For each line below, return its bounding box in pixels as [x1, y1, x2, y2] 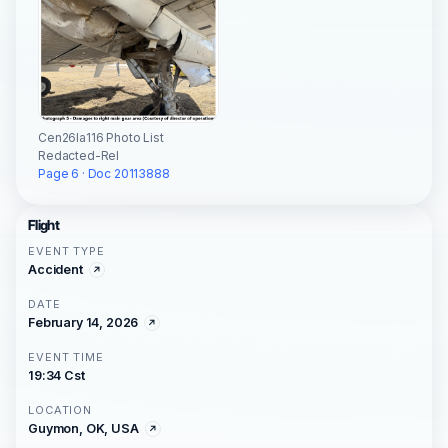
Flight [28, 217, 60, 234]
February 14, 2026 [28, 315, 139, 331]
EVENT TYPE [28, 244, 105, 259]
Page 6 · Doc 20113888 [38, 166, 170, 182]
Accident [28, 262, 83, 278]
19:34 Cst [28, 368, 85, 384]
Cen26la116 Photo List [38, 130, 164, 146]
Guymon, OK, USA [28, 421, 139, 437]
